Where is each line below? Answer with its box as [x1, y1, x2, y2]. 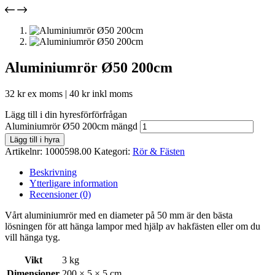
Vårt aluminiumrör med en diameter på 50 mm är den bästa [5, 209, 233, 220]
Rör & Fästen [133, 145, 185, 157]
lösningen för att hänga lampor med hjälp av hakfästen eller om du [5, 220, 260, 231]
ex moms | [25, 88, 69, 99]
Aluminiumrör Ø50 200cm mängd [5, 120, 137, 131]
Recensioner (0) [29, 188, 91, 199]
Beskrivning [29, 166, 77, 177]
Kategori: [94, 145, 133, 157]
